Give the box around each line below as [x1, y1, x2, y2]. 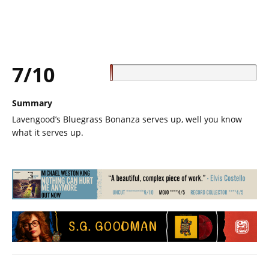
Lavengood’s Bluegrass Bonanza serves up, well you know [12, 113, 242, 125]
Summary [12, 97, 52, 109]
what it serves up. [12, 126, 83, 138]
